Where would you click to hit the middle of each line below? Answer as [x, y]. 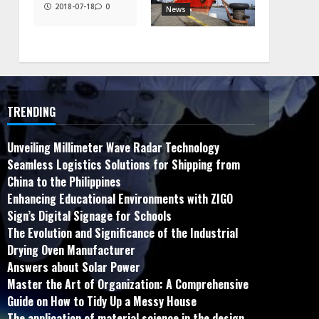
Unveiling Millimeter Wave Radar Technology [113, 148]
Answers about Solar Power [73, 267]
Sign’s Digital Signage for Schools [89, 216]
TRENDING [31, 112]
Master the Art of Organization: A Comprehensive [127, 284]
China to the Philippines [64, 182]
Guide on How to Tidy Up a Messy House [101, 302]
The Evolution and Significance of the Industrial [122, 233]
